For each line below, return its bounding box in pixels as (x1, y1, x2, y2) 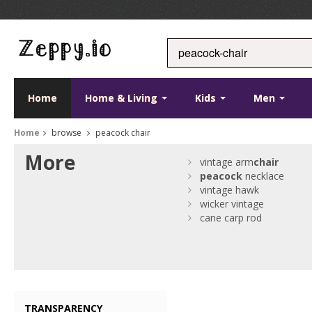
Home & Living (85, 91, 160, 104)
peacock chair (93, 127, 150, 139)
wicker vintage (200, 197, 265, 210)
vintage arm (200, 155, 254, 169)
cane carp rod (200, 211, 263, 224)
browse (49, 127, 84, 139)
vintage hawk (200, 183, 260, 196)
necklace (242, 169, 285, 182)
